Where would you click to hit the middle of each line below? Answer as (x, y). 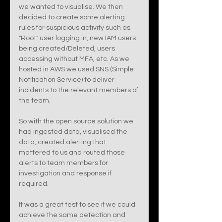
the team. (35, 101)
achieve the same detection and (73, 215)
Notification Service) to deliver (67, 80)
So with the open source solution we (77, 121)
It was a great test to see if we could (78, 205)
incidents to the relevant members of (79, 90)
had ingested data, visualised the (74, 132)
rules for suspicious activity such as (75, 28)
